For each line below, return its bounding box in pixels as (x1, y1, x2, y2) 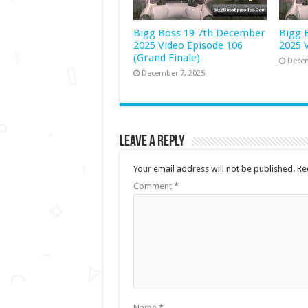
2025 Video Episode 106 (133, 39, 243, 52)
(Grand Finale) (133, 52, 200, 65)
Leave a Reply (119, 134, 185, 151)
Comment (133, 181, 174, 192)
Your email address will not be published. (133, 164, 295, 175)
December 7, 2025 (141, 69, 205, 78)
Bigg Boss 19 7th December (133, 27, 265, 40)
